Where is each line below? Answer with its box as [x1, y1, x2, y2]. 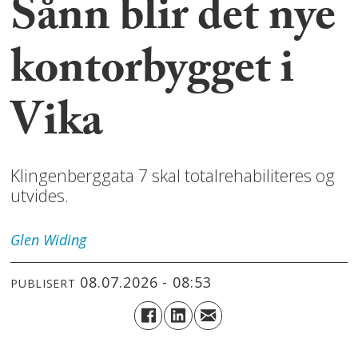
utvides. [10, 184, 74, 208]
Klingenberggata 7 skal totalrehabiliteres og [10, 164, 336, 188]
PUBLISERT [10, 275, 76, 291]
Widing [43, 230, 87, 250]
